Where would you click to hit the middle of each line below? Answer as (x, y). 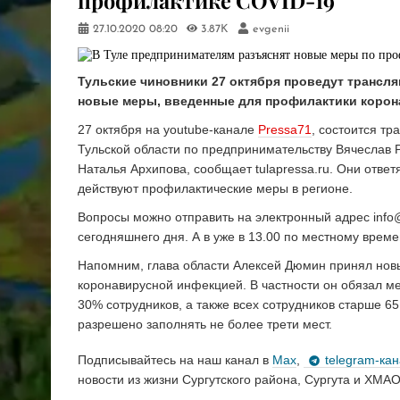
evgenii (271, 30)
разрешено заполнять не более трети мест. (205, 325)
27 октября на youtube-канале (168, 130)
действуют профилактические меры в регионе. (215, 189)
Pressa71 (285, 130)
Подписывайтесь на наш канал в (175, 359)
